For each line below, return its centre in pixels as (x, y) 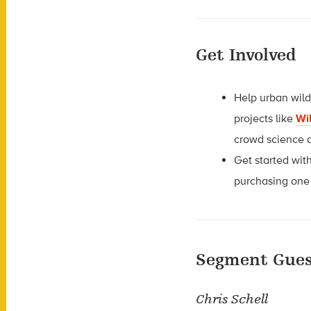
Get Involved (246, 54)
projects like (265, 118)
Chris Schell (232, 299)
